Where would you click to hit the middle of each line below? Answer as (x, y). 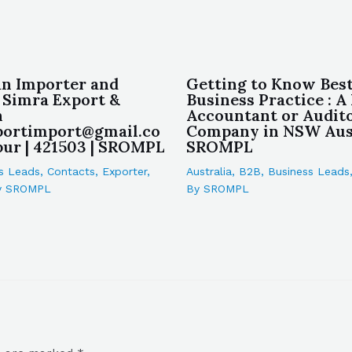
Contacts (71, 171)
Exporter (125, 171)
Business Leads (308, 171)
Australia (209, 171)
